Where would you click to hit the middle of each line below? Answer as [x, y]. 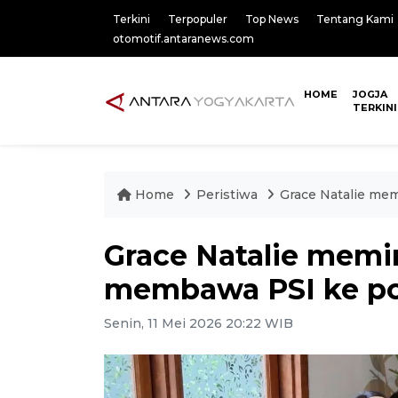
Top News [272, 19]
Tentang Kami [355, 19]
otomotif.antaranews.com [183, 39]
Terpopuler [198, 19]
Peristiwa [229, 195]
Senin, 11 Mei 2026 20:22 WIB [199, 323]
